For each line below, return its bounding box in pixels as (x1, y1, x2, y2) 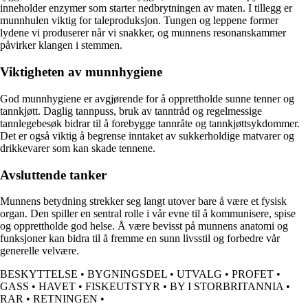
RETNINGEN (33, 293, 98, 305)
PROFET (232, 268, 274, 280)
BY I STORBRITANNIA (170, 280, 283, 293)
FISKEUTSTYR (85, 280, 160, 293)
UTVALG (177, 268, 222, 280)
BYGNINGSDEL (87, 268, 167, 280)
